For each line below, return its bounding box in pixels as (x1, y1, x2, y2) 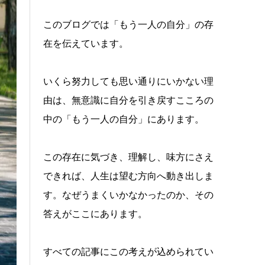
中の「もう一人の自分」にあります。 (43, 114, 205, 124)
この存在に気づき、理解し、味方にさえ (43, 152, 214, 162)
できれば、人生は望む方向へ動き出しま (43, 171, 214, 181)
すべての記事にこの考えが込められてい (43, 247, 214, 257)
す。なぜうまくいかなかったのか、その (43, 190, 214, 200)
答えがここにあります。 (43, 209, 148, 219)
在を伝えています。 (43, 38, 129, 49)
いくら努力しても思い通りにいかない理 (43, 76, 214, 86)
